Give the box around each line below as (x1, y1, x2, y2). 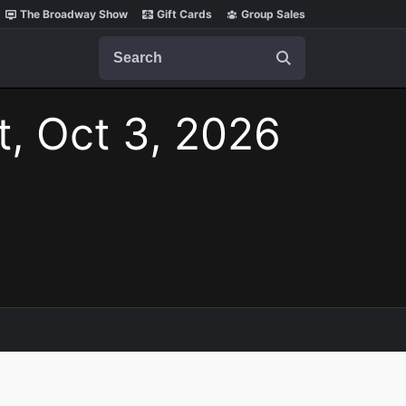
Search (98, 35, 145, 53)
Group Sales (241, 7, 305, 21)
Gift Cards (157, 7, 212, 21)
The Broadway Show (20, 7, 128, 21)
